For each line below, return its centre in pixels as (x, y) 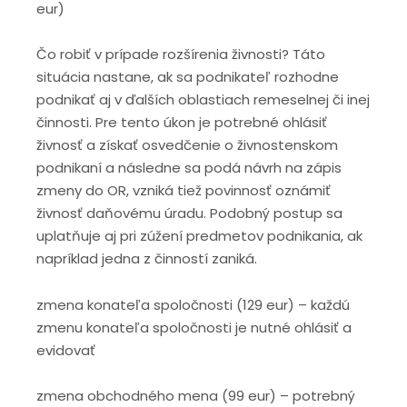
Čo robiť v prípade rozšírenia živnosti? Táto (181, 55)
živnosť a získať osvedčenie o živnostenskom (187, 145)
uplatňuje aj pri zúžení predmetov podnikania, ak (199, 236)
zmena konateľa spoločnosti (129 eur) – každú (193, 304)
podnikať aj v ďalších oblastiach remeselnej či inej (203, 100)
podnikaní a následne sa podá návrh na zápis (189, 168)
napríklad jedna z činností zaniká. (147, 259)
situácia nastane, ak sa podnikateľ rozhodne (188, 77)
